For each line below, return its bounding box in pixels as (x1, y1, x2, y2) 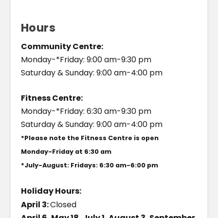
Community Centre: (20, 40, 103, 52)
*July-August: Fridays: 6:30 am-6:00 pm (20, 161, 158, 170)
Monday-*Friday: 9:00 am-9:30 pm (20, 54, 151, 65)
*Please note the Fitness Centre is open (20, 134, 159, 143)
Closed (50, 199, 76, 210)
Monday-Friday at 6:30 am (20, 147, 111, 156)
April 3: (20, 199, 50, 210)
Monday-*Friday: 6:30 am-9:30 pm (20, 106, 151, 117)
